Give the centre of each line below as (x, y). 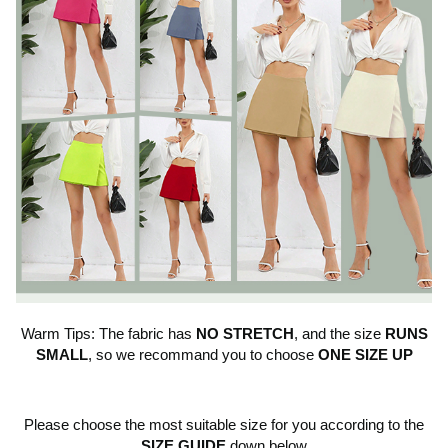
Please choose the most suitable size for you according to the (224, 425)
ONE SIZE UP (365, 355)
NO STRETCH (244, 334)
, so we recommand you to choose (202, 355)
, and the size (339, 334)
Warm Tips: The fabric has (108, 334)
